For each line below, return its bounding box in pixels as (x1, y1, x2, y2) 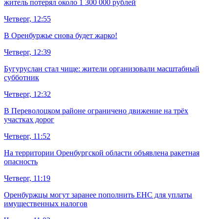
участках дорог (4, 115, 54, 124)
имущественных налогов (4, 199, 88, 208)
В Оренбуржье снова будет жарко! (4, 31, 117, 40)
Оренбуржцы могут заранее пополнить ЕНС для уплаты (4, 191, 192, 199)
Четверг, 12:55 (4, 15, 51, 23)
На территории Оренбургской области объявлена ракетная (4, 149, 199, 157)
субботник (4, 73, 39, 82)
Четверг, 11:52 (4, 132, 50, 141)
